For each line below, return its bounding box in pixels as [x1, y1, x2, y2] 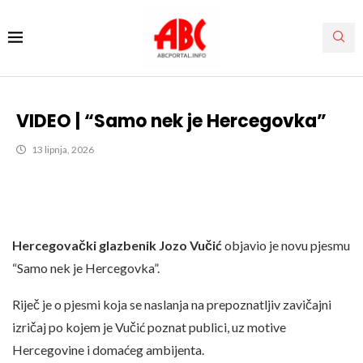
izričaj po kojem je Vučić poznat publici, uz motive [12, 318, 286, 335]
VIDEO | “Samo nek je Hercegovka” [16, 108, 327, 134]
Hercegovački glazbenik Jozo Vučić [12, 237, 224, 253]
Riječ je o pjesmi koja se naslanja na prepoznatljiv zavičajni [12, 296, 331, 312]
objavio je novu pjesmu [224, 237, 350, 253]
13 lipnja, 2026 [32, 143, 94, 156]
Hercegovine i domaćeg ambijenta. [12, 341, 204, 357]
